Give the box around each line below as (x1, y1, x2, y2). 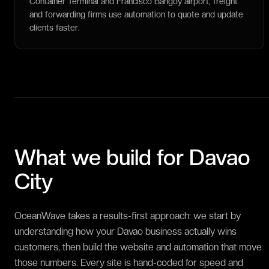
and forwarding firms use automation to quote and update (29, 10, 243, 19)
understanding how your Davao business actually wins (14, 226, 237, 237)
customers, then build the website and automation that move (14, 241, 262, 253)
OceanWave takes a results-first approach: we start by (14, 210, 241, 222)
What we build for (14, 145, 189, 171)
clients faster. (29, 23, 80, 32)
